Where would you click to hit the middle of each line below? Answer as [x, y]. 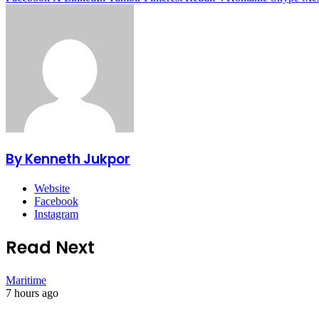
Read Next [50, 248]
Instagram [56, 214]
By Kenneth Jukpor [68, 159]
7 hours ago [32, 293]
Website [52, 189]
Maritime [26, 281]
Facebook [56, 202]
